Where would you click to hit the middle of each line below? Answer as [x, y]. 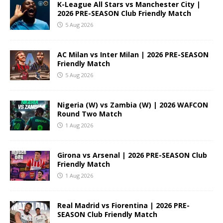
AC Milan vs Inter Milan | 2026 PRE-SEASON [133, 54]
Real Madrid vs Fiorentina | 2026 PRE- [123, 205]
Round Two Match [90, 113]
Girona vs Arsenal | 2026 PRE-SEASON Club [132, 155]
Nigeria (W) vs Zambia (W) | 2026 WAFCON [133, 105]
